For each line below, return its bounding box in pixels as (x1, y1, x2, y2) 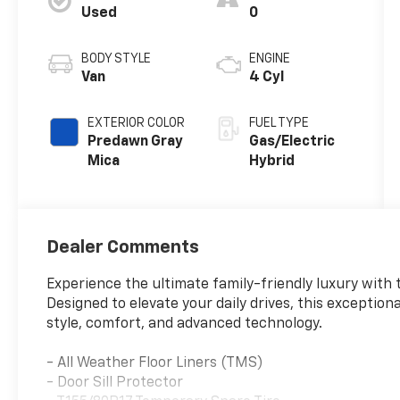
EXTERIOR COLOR (87, 116, 186, 129)
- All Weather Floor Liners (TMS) (46, 355, 264, 371)
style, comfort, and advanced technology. (46, 316, 323, 331)
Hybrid (248, 154, 295, 169)
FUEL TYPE (248, 116, 309, 129)
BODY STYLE (81, 52, 152, 65)
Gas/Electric (248, 134, 335, 149)
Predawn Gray (87, 134, 184, 149)
